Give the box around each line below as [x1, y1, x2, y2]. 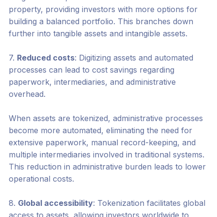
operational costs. [8, 174, 74, 184]
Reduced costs [16, 53, 75, 63]
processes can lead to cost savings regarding [8, 65, 174, 75]
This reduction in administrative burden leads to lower [8, 162, 206, 172]
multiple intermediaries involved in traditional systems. [8, 150, 204, 160]
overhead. [8, 89, 46, 99]
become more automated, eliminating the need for [8, 125, 192, 136]
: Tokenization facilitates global [93, 198, 205, 208]
